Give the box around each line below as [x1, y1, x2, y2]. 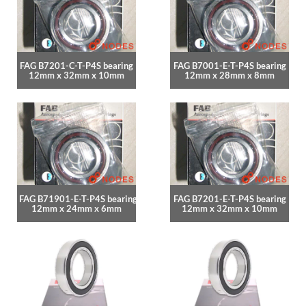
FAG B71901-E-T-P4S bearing [19, 193, 137, 205]
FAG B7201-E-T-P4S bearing [173, 193, 286, 205]
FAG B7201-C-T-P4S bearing [20, 59, 133, 71]
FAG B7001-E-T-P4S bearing [173, 59, 286, 71]
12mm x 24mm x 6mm [31, 203, 122, 214]
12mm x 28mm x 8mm [184, 69, 275, 81]
